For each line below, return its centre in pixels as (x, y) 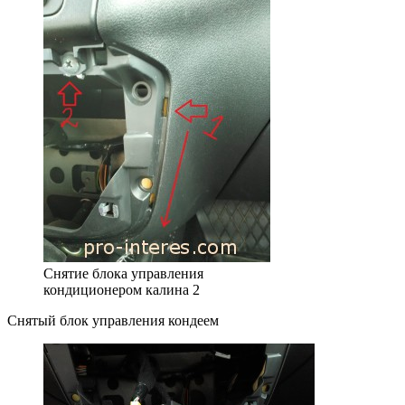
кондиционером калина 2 (122, 289)
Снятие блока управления (123, 273)
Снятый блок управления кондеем (113, 320)
